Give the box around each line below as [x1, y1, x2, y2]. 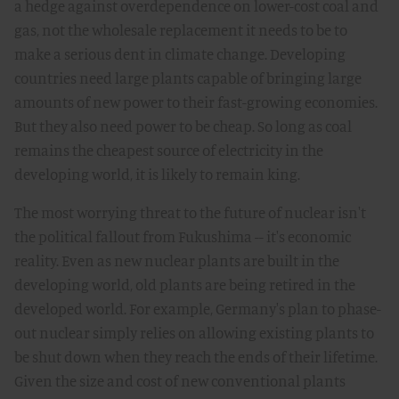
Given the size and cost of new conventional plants [14, 371, 346, 390]
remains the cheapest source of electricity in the [14, 141, 323, 159]
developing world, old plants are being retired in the [14, 275, 355, 294]
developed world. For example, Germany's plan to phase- [14, 299, 381, 318]
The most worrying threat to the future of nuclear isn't [14, 203, 366, 222]
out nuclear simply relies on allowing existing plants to [14, 323, 374, 342]
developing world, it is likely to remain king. [14, 165, 300, 183]
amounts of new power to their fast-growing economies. [14, 93, 378, 111]
